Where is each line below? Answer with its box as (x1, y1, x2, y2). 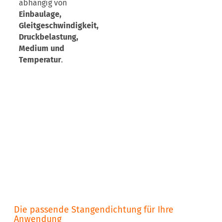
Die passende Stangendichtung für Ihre (14, 204, 173, 216)
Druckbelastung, (19, 32, 78, 42)
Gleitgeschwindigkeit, (19, 21, 99, 31)
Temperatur (19, 55, 61, 65)
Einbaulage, (19, 9, 61, 19)
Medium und (19, 44, 64, 54)
